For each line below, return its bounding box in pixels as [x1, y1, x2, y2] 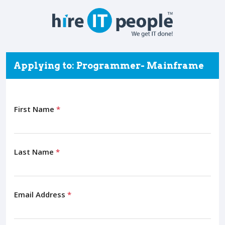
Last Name [14, 146, 56, 157]
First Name [14, 103, 56, 114]
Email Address [14, 189, 67, 199]
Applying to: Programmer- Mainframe [14, 60, 204, 71]
